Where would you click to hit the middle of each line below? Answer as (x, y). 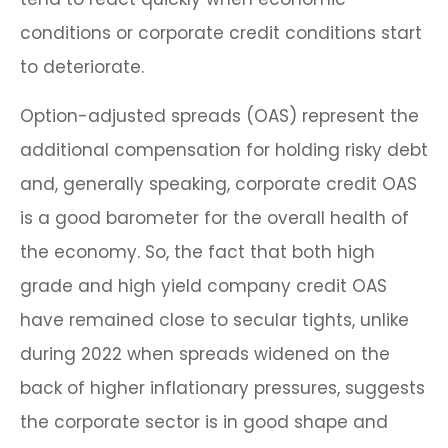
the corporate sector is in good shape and (204, 422)
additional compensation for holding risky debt (224, 150)
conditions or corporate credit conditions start (221, 33)
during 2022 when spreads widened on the (205, 354)
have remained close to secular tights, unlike (214, 320)
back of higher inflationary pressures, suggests (222, 388)
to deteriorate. (82, 67)
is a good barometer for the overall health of (214, 218)
